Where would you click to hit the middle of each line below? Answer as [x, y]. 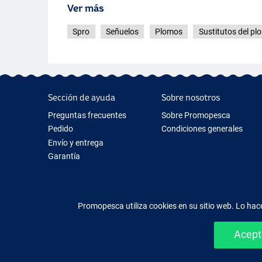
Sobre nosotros [190, 97]
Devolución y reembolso [91, 170]
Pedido [61, 129]
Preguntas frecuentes [87, 115]
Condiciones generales [202, 129]
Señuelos [123, 32]
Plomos [168, 32]
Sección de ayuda [82, 97]
